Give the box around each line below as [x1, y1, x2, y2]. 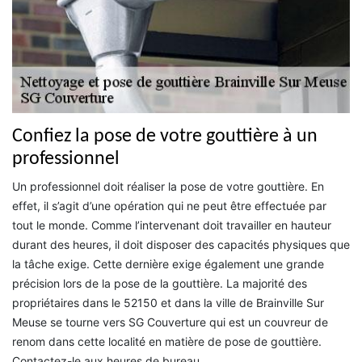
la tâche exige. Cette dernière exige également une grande [12, 256, 324, 271]
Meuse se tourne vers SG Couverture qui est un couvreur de [12, 314, 328, 329]
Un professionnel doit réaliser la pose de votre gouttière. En [12, 179, 324, 193]
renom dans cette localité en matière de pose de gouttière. [12, 334, 322, 348]
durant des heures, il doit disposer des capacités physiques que [12, 237, 350, 251]
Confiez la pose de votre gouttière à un [12, 126, 318, 146]
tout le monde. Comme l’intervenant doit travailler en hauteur [12, 217, 331, 232]
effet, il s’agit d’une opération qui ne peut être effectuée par [12, 198, 326, 213]
